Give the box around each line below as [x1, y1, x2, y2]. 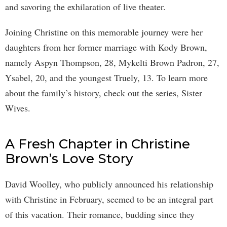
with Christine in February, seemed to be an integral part [5, 193, 213, 205]
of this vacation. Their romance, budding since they [5, 208, 195, 220]
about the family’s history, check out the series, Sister [5, 86, 202, 99]
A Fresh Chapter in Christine [5, 135, 190, 152]
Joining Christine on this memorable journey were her [5, 25, 203, 38]
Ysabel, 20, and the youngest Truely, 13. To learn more [5, 71, 208, 84]
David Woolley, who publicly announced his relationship [5, 177, 213, 190]
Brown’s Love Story [5, 150, 133, 167]
